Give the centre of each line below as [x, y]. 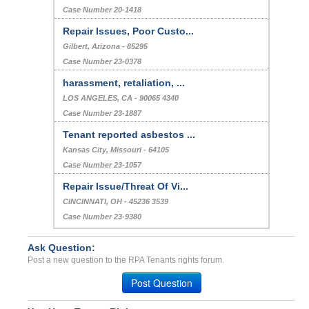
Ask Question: [61, 248]
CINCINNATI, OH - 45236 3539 [115, 201]
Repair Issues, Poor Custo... [128, 31]
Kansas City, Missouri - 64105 [116, 150]
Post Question [161, 283]
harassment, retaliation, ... [123, 83]
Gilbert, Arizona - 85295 [105, 46]
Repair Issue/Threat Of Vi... [125, 186]
